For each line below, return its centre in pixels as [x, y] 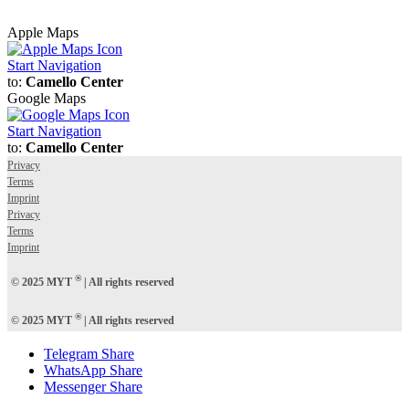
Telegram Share [89, 354]
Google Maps [47, 99]
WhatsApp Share [93, 371]
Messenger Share [93, 387]
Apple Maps [43, 33]
